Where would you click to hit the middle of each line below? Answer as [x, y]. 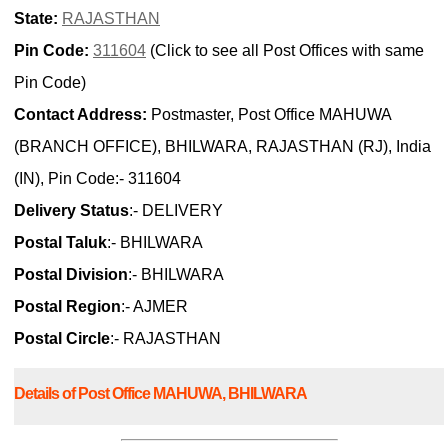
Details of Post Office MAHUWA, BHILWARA [160, 394]
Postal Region [67, 307]
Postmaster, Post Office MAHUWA [269, 115]
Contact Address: [80, 115]
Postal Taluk [60, 243]
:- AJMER [154, 307]
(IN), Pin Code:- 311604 [97, 179]
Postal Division [71, 275]
